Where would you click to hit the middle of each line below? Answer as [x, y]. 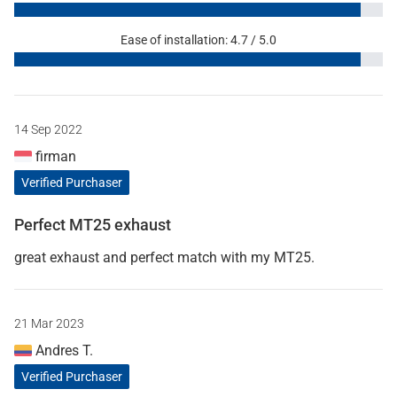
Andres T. [62, 350]
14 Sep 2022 [48, 129]
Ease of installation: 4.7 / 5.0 [198, 39]
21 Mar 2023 [49, 323]
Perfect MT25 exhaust [93, 224]
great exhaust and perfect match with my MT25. [164, 257]
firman [54, 156]
